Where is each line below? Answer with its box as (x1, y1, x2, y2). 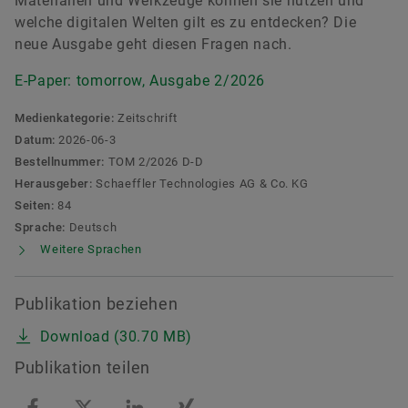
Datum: (15, 133, 56, 148)
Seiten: (15, 199, 55, 213)
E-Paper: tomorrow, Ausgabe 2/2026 (15, 72, 266, 90)
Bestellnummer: (15, 155, 105, 169)
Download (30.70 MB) (39, 328, 192, 346)
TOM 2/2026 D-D (104, 155, 204, 169)
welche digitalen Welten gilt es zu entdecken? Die (15, 14, 357, 32)
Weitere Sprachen (36, 242, 142, 257)
